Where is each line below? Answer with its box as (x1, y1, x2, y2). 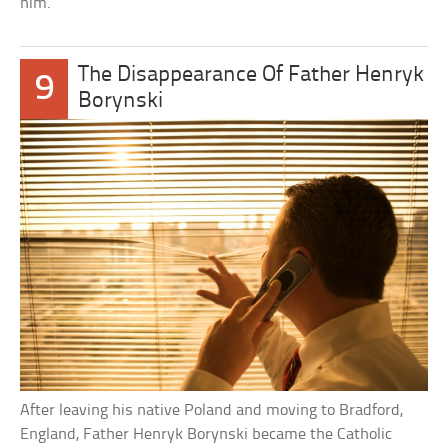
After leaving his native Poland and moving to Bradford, (20, 402, 404, 420)
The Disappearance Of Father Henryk (78, 63, 425, 87)
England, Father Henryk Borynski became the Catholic (20, 426, 393, 444)
